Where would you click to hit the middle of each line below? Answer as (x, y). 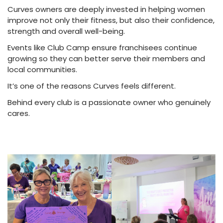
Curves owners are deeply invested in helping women (106, 9)
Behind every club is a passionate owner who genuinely (109, 102)
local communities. (42, 69)
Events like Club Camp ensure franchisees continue (102, 47)
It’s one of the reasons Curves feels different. (92, 86)
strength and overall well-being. (66, 31)
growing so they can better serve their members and (106, 58)
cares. (19, 113)
